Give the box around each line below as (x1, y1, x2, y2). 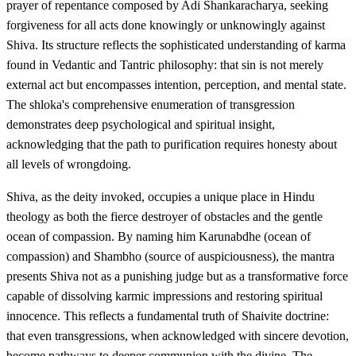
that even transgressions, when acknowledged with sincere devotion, (6, 328, 349, 342)
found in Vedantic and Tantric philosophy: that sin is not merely (6, 57, 323, 72)
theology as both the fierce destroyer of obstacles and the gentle (6, 209, 323, 223)
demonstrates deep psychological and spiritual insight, (6, 117, 275, 131)
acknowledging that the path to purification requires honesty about (6, 137, 337, 151)
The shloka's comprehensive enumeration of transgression (6, 97, 295, 111)
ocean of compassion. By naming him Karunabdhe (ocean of (6, 229, 311, 243)
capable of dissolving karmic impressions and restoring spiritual (6, 288, 323, 303)
